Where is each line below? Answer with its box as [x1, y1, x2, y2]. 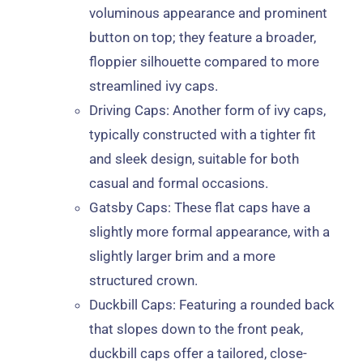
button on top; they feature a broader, [88, 29, 316, 46]
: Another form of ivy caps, [165, 102, 326, 119]
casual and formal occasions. [88, 175, 268, 192]
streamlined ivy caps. [88, 78, 218, 95]
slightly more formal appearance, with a [88, 224, 330, 241]
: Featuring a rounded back [172, 297, 335, 314]
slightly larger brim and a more [88, 248, 275, 265]
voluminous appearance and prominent [88, 5, 327, 22]
